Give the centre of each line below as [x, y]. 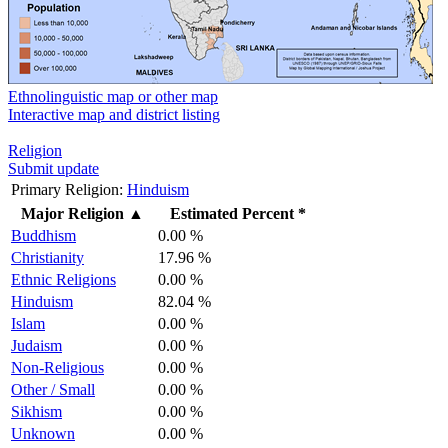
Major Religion [72, 213]
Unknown [43, 433]
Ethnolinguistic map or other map [113, 96]
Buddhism [43, 235]
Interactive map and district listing [114, 114]
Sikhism [36, 411]
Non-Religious [57, 367]
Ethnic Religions [63, 279]
